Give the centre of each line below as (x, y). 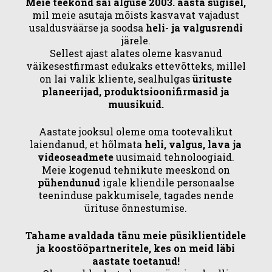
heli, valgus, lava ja (192, 144)
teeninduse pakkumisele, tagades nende (136, 195)
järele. (136, 40)
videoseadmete (75, 157)
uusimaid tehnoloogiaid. (174, 157)
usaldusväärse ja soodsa (87, 28)
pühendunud (69, 182)
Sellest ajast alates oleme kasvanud (136, 53)
